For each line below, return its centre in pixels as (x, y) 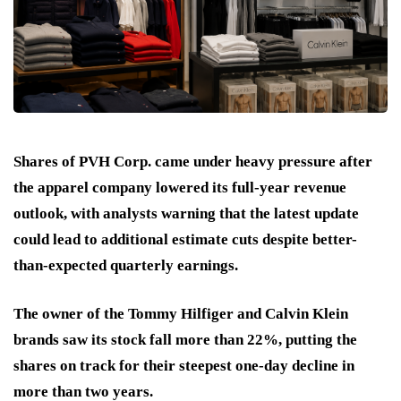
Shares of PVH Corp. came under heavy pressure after (193, 162)
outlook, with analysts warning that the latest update (186, 214)
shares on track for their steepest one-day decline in (184, 366)
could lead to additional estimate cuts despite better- (185, 240)
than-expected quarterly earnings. (126, 266)
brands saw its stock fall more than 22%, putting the (185, 340)
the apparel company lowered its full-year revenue (180, 188)
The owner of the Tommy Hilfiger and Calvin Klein (181, 314)
